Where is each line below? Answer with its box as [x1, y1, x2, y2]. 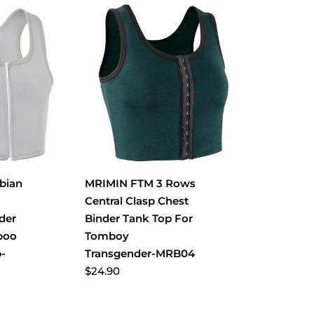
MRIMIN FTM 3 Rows [84, 177, 196, 190]
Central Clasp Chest [84, 194, 189, 207]
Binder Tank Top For [84, 212, 193, 225]
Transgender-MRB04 [84, 247, 195, 260]
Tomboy [84, 229, 129, 243]
